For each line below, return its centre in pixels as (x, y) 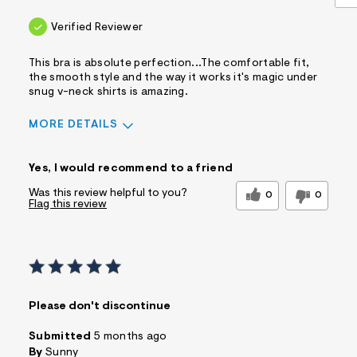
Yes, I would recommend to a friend (131, 169)
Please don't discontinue (100, 307)
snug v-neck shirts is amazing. (109, 93)
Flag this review (68, 205)
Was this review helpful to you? (108, 194)
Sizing (46, 154)
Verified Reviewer (97, 28)
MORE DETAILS (73, 126)
